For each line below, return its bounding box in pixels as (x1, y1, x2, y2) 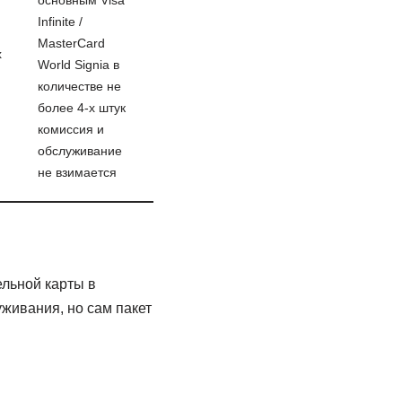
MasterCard (37, 36, 105, 50)
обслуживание (37, 144, 122, 158)
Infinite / (37, 14, 83, 29)
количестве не (37, 79, 121, 93)
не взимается (37, 165, 117, 179)
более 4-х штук (37, 100, 126, 115)
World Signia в (37, 57, 119, 72)
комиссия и (37, 122, 104, 136)
